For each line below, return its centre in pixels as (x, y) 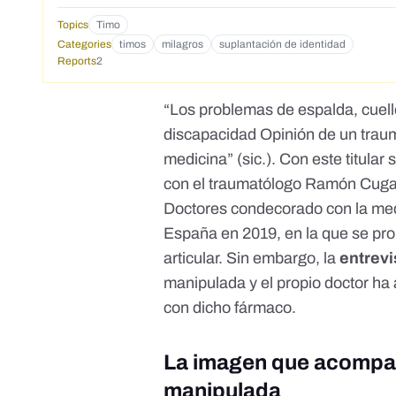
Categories (84, 45)
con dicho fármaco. (230, 308)
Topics (73, 25)
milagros (183, 45)
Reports (77, 61)
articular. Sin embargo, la (252, 259)
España (193, 234)
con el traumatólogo (235, 184)
